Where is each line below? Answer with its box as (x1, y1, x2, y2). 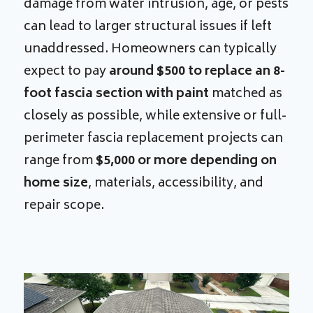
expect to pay (24, 61, 110, 84)
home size (24, 173, 89, 196)
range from (24, 150, 96, 173)
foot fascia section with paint (24, 83, 210, 106)
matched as (209, 83, 283, 106)
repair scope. (24, 195, 108, 218)
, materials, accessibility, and (88, 173, 264, 196)
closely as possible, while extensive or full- (24, 105, 287, 129)
